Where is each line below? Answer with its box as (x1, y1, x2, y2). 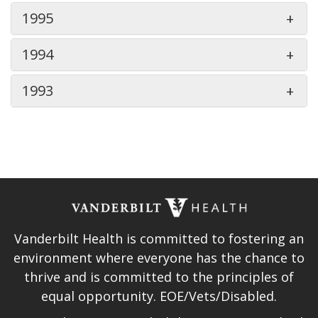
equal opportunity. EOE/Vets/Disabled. (41, 287, 277, 305)
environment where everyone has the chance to (13, 248, 305, 266)
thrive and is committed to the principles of (24, 268, 294, 285)
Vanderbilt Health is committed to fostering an (14, 229, 304, 247)
